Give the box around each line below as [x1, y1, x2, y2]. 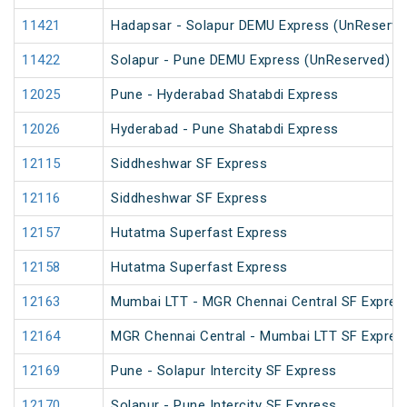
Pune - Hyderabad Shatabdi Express [111, 86, 339, 104]
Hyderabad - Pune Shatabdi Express [111, 121, 339, 138]
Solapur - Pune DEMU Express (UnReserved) [111, 52, 390, 69]
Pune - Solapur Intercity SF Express [111, 362, 337, 380]
